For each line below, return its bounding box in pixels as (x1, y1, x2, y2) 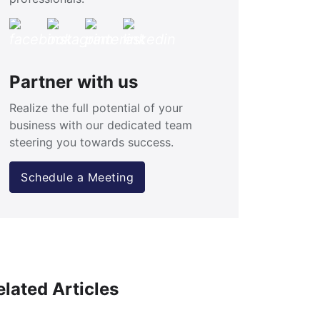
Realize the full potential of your (9, 101, 183, 116)
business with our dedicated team (9, 118, 192, 133)
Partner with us (9, 71, 138, 93)
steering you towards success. (9, 135, 174, 150)
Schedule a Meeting (21, 170, 134, 185)
